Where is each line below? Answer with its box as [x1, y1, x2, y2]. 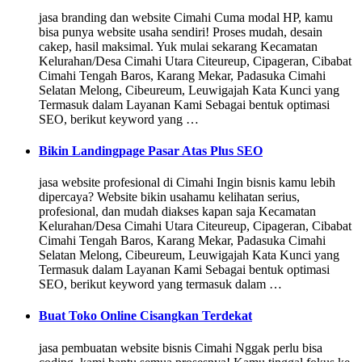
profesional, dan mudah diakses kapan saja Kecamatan [39, 204, 316, 219]
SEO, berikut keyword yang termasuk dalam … [39, 277, 282, 292]
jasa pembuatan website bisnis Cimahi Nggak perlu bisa [39, 340, 322, 355]
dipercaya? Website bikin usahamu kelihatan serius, [39, 190, 300, 204]
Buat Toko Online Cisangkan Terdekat [39, 309, 252, 323]
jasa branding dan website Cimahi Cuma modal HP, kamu [39, 10, 333, 24]
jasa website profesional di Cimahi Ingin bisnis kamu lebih [39, 175, 335, 190]
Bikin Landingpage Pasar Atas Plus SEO [39, 143, 263, 158]
